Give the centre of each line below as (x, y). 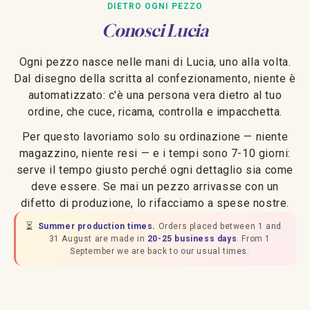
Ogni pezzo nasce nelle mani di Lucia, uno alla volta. (155, 62)
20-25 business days (192, 238)
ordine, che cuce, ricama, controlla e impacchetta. (155, 111)
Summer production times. (97, 226)
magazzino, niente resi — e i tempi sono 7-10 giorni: (155, 153)
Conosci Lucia (155, 30)
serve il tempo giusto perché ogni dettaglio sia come (155, 170)
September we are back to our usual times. (160, 251)
